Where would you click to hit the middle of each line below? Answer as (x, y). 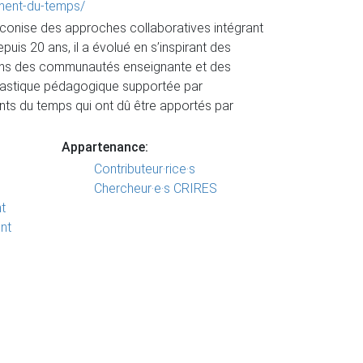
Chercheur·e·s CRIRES (156, 188)
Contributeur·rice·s (145, 169)
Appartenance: (105, 147)
